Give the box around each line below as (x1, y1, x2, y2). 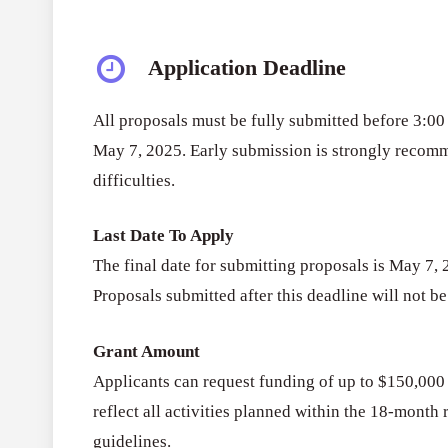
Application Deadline (148, 54, 347, 80)
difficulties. (93, 170, 176, 190)
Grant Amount (93, 341, 205, 361)
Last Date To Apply (93, 226, 239, 246)
